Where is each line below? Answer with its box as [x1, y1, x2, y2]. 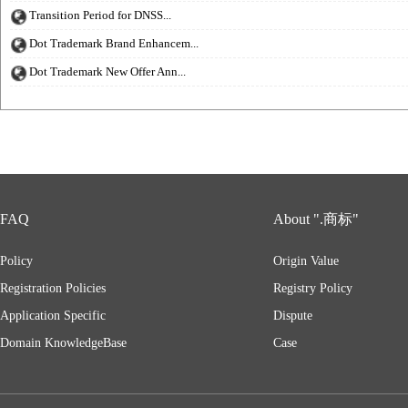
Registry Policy [273, 281, 352, 295]
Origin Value [273, 254, 339, 268]
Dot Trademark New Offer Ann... [29, 65, 186, 78]
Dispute [273, 309, 312, 322]
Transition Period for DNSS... [29, 8, 171, 22]
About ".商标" [273, 211, 359, 227]
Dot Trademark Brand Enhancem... [29, 36, 199, 50]
